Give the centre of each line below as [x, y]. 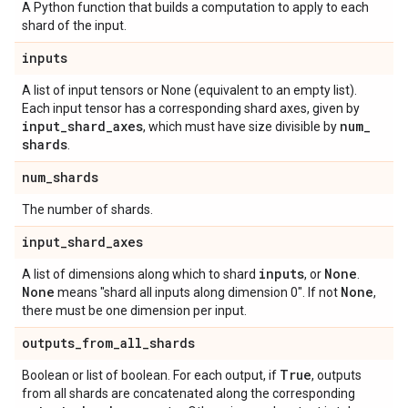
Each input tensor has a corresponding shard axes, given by [191, 108]
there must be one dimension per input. [134, 311]
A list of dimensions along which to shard [140, 274]
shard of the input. [74, 25]
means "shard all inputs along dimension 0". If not [198, 292]
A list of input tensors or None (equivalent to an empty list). [189, 90]
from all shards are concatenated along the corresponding [189, 393]
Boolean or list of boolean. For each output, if [151, 375]
